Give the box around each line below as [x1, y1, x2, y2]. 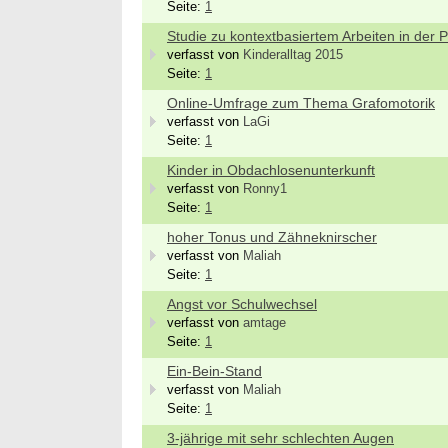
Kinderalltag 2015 [243, 48, 343, 62]
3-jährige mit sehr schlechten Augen [167, 430, 394, 446]
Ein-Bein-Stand [167, 363, 262, 379]
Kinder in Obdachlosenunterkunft [167, 162, 375, 178]
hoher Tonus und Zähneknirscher [167, 229, 377, 245]
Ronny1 [243, 182, 287, 196]
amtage [243, 316, 286, 330]
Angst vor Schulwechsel [167, 296, 317, 312]
